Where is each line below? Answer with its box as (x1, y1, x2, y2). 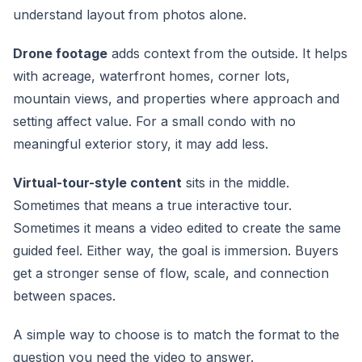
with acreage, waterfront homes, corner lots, (13, 68, 290, 84)
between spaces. (13, 288, 116, 304)
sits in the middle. (182, 175, 289, 191)
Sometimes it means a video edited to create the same (13, 220, 341, 236)
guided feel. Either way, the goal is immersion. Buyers (13, 242, 339, 259)
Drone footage (13, 45, 107, 61)
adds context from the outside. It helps (107, 45, 347, 61)
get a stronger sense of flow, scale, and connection (13, 265, 329, 281)
